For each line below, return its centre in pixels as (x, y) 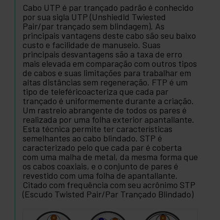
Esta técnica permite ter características (97, 128)
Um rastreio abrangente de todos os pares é (105, 110)
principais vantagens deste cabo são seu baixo (109, 35)
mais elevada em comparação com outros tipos (110, 63)
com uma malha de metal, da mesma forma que (110, 156)
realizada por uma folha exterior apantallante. (109, 119)
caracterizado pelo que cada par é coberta (102, 147)
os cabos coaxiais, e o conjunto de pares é (100, 166)
